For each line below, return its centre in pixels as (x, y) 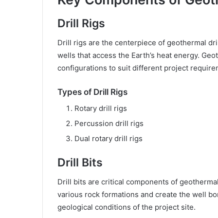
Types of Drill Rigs (92, 92)
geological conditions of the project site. (127, 207)
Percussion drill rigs (109, 123)
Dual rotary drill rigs (109, 138)
